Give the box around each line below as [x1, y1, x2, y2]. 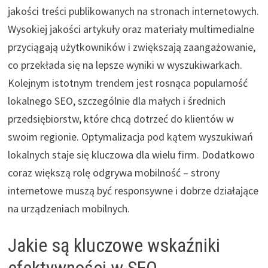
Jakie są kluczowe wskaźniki [7, 233, 220, 257]
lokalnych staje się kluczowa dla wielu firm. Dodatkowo [7, 147, 255, 162]
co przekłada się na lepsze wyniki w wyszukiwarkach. [7, 57, 242, 72]
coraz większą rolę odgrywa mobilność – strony [7, 165, 220, 179]
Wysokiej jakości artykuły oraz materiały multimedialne [7, 22, 254, 36]
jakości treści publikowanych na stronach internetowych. [7, 4, 259, 18]
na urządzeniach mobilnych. [7, 201, 130, 215]
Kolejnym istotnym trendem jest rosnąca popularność [7, 75, 248, 90]
